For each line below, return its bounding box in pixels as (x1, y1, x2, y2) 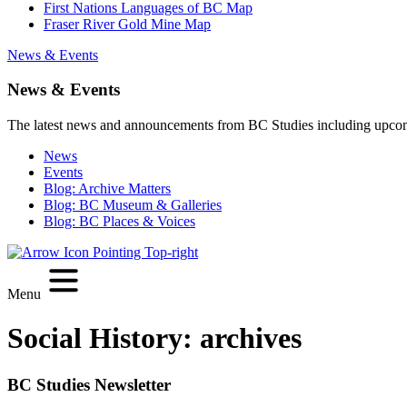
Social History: (7, 322, 200, 355)
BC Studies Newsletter (7, 374, 171, 394)
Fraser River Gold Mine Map (44, 15, 211, 32)
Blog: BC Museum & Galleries (44, 197, 222, 213)
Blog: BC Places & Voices (44, 213, 195, 230)
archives (200, 322, 302, 355)
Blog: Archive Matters (44, 181, 171, 197)
